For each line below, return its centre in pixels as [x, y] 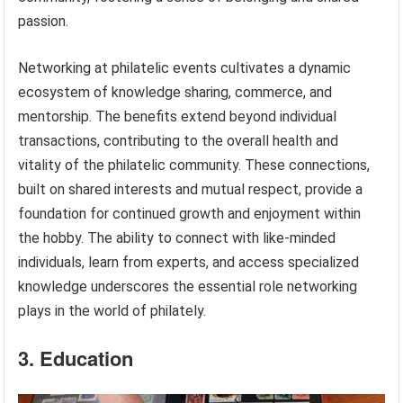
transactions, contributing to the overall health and [179, 140]
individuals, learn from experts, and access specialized [189, 262]
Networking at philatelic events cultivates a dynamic [185, 67]
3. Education [76, 358]
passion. [44, 21]
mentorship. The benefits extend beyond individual [178, 116]
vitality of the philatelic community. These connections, [194, 165]
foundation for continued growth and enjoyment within [190, 213]
